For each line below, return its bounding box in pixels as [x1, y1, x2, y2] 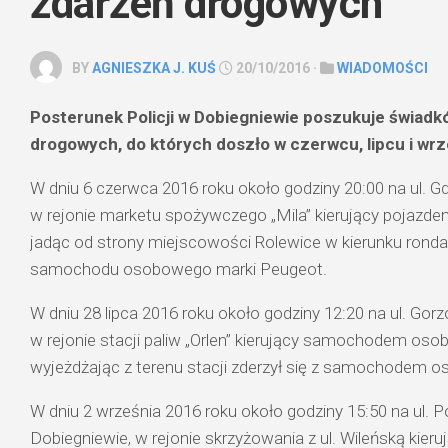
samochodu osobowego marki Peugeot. [30, 259, 327, 280]
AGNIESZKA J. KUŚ [92, 60, 216, 77]
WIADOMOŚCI [337, 60, 428, 77]
